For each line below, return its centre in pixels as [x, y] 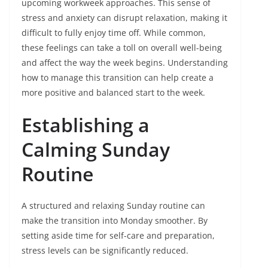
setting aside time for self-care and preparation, [118, 236]
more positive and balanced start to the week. [113, 93]
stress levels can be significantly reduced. [105, 251]
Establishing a [86, 125]
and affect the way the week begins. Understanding [125, 63]
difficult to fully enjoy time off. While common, [114, 33]
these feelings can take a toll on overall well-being [122, 48]
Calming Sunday [96, 150]
